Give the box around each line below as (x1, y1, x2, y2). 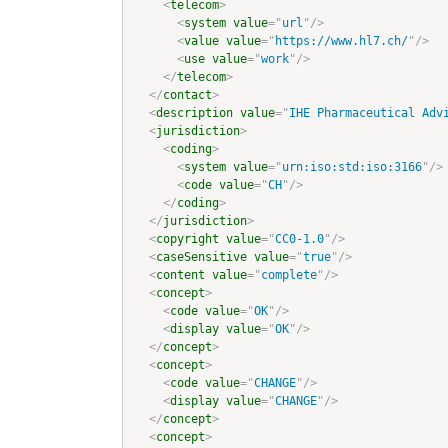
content (156, 268, 205, 283)
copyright (156, 232, 219, 247)
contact (163, 88, 212, 103)
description (156, 106, 233, 121)
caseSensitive (156, 250, 247, 265)
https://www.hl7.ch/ (275, 34, 408, 49)
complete (261, 268, 317, 283)
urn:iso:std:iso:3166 (282, 160, 422, 175)
